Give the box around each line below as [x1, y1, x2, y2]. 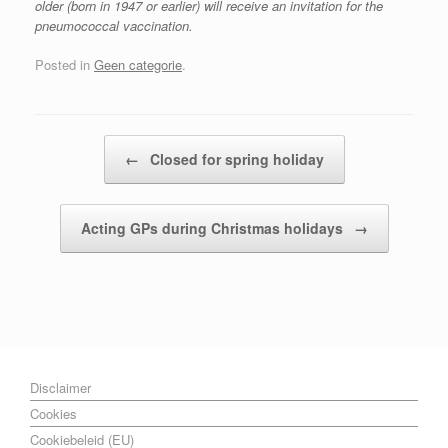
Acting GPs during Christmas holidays [80, 218, 347, 238]
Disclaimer [30, 378, 91, 397]
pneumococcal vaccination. [35, 15, 193, 35]
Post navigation [35, 135, 125, 154]
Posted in [35, 55, 94, 74]
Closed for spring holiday [145, 149, 324, 169]
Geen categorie [94, 55, 182, 74]
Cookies [30, 404, 77, 423]
